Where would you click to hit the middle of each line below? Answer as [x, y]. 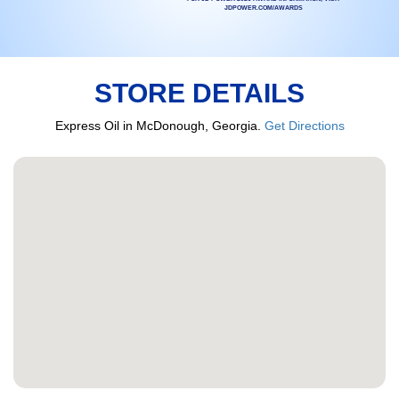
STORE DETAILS [199, 93]
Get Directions [304, 125]
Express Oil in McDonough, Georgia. [159, 125]
